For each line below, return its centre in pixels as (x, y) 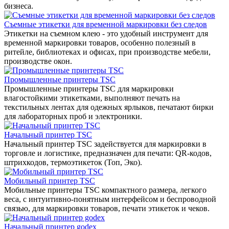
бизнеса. (19, 6)
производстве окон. (38, 61)
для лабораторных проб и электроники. (73, 116)
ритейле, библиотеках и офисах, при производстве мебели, (107, 52)
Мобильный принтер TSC (50, 180)
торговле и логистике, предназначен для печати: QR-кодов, (108, 153)
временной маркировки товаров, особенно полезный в (100, 42)
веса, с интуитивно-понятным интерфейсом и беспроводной (110, 199)
